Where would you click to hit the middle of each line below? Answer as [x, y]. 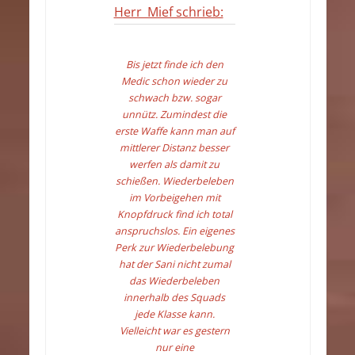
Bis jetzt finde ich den [174, 65]
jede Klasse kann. [174, 315]
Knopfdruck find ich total [174, 215]
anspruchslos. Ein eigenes [174, 231]
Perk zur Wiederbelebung [175, 248]
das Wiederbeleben [175, 281]
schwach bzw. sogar [174, 98]
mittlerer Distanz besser [175, 148]
